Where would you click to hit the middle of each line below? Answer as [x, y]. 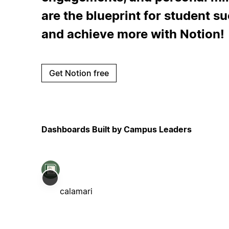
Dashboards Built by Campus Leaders [116, 129]
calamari [76, 191]
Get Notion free [79, 73]
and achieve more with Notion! [133, 34]
